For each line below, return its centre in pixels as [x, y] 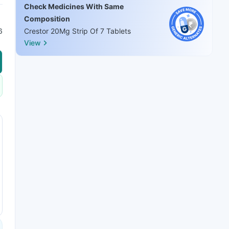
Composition [47, 19]
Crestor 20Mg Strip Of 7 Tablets [77, 31]
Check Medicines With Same [74, 6]
